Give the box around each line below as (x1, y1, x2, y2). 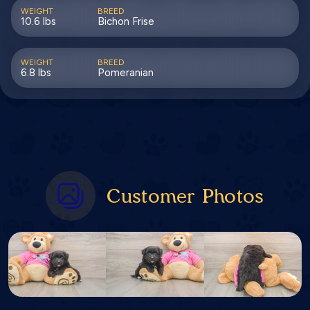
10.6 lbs (21, 15, 56, 28)
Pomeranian (97, 66, 154, 80)
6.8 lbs (21, 66, 51, 80)
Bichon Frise (97, 15, 154, 28)
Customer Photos (107, 184, 264, 208)
